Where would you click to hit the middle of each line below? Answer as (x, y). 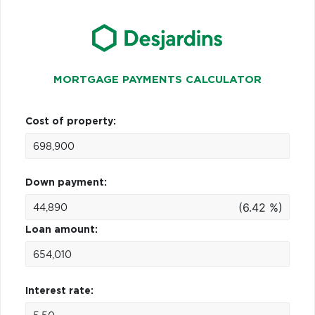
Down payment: (66, 182)
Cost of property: (71, 121)
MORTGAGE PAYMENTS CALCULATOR (157, 79)
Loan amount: (62, 230)
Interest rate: (59, 291)
